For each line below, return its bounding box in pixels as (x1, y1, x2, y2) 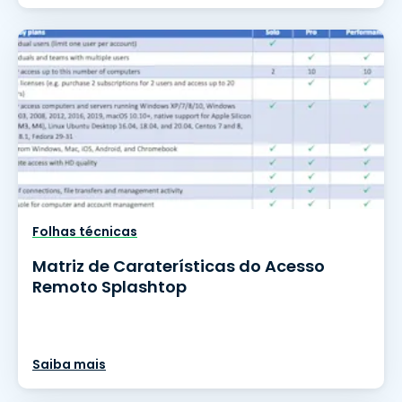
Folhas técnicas (32, 223, 137, 240)
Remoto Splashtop (32, 275, 187, 298)
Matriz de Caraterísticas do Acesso (32, 255, 325, 277)
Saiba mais (32, 355, 106, 373)
